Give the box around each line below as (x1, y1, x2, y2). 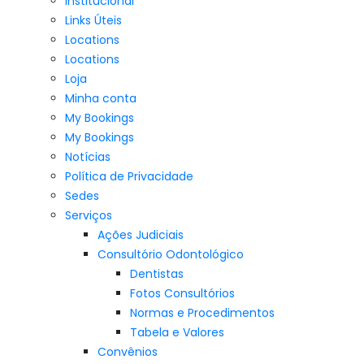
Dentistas (130, 266, 184, 282)
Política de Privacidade (65, 168, 193, 184)
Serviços (65, 207, 112, 223)
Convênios (97, 344, 158, 360)
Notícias (65, 149, 110, 165)
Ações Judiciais (97, 227, 184, 243)
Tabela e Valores (130, 324, 224, 340)
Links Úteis (65, 12, 122, 28)
